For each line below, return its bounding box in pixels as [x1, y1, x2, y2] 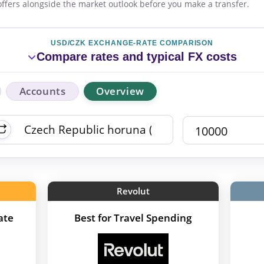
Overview [96, 84, 144, 98]
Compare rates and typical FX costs [37, 50, 237, 64]
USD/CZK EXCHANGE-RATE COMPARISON [50, 39, 214, 47]
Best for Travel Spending [74, 211, 192, 225]
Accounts [19, 84, 66, 98]
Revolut [116, 185, 150, 197]
